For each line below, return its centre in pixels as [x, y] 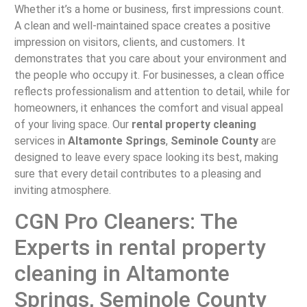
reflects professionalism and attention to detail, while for [152, 91]
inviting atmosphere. [62, 190]
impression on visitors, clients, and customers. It [130, 42]
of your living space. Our [73, 124]
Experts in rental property [140, 247]
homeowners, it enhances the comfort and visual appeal [148, 108]
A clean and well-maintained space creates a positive [142, 25]
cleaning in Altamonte [122, 273]
